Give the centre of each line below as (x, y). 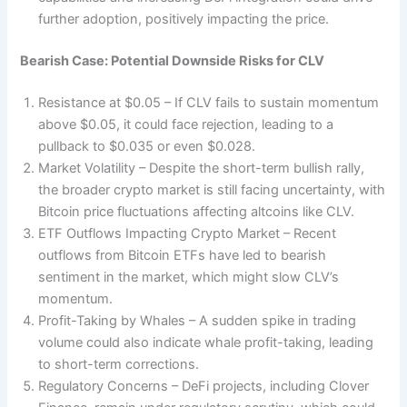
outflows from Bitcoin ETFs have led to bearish (183, 255)
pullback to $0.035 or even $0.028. (147, 146)
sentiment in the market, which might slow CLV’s (189, 277)
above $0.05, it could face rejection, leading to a (186, 124)
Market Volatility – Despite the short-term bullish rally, (202, 168)
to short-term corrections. (119, 364)
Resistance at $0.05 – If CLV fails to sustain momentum (209, 102)
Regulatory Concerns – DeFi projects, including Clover (204, 386)
